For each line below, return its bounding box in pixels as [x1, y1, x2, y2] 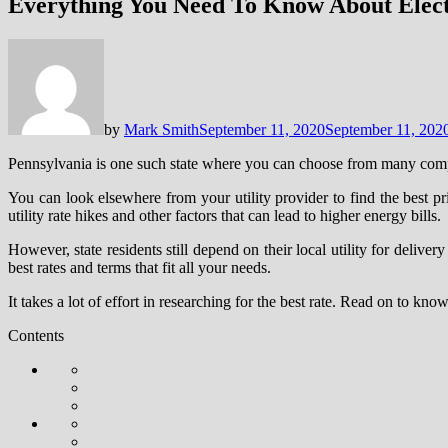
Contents [8, 326, 64, 344]
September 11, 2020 [199, 120, 325, 138]
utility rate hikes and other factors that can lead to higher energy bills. [8, 206, 441, 224]
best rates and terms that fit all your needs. [8, 258, 271, 276]
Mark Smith [124, 120, 199, 138]
